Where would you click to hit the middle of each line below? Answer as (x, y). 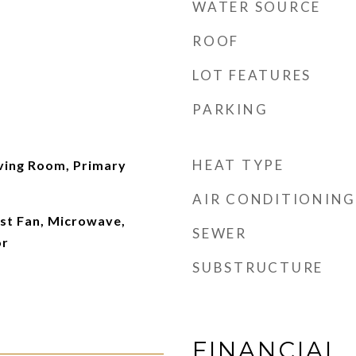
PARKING (230, 109)
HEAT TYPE (238, 165)
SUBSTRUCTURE (258, 267)
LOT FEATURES (252, 75)
